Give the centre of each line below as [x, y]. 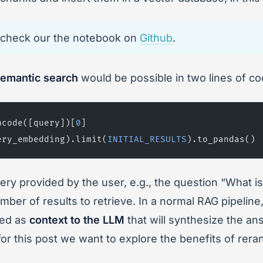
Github [156, 38]
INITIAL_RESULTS [147, 139]
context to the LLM [77, 220]
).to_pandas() [221, 139]
